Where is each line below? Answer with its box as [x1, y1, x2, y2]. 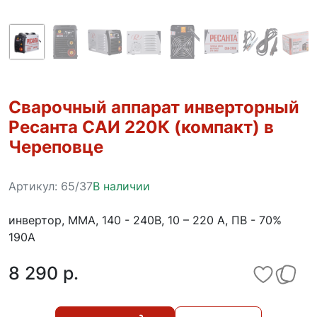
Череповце [8, 137, 103, 157]
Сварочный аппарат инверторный [8, 97, 299, 117]
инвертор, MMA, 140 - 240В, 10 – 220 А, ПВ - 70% [8, 212, 282, 227]
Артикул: [8, 178, 61, 193]
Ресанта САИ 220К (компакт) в [8, 117, 274, 137]
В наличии [93, 178, 150, 193]
